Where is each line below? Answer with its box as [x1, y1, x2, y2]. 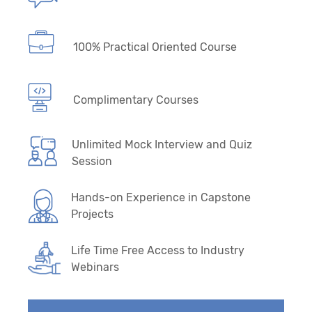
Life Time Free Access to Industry [71, 243, 245, 257]
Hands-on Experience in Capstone [71, 190, 251, 204]
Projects [71, 207, 114, 221]
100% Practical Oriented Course [73, 40, 237, 54]
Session [71, 154, 112, 168]
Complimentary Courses [73, 93, 198, 107]
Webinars [71, 260, 120, 274]
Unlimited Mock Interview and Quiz [71, 137, 252, 151]
